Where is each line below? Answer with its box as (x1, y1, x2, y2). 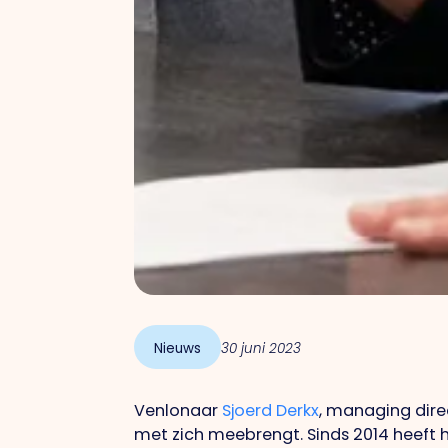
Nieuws (154, 338, 202, 358)
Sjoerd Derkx (222, 398, 320, 422)
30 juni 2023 (221, 338, 302, 358)
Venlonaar (134, 398, 223, 422)
